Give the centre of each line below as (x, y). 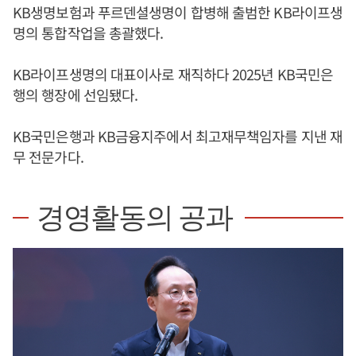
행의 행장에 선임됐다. (75, 95)
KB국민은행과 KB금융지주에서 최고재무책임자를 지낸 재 (178, 136)
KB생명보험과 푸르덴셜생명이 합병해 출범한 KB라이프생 (178, 12)
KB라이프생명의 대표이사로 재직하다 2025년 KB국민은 (173, 74)
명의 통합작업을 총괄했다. (88, 33)
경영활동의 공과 (135, 218)
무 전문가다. (48, 157)
